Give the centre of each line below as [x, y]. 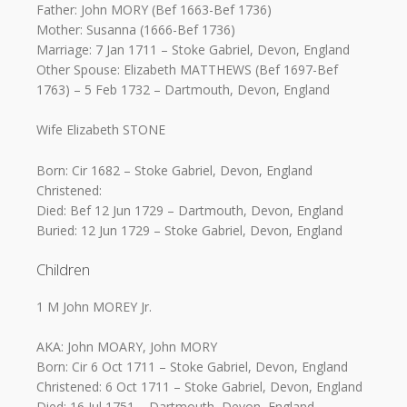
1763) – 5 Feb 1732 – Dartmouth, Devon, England [183, 89]
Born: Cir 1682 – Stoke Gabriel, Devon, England [174, 170]
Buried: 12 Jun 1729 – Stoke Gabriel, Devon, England [189, 230]
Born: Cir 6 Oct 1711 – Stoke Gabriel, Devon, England [192, 367]
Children [63, 269]
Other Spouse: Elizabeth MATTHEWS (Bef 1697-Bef [187, 69]
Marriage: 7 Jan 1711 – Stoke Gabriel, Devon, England [193, 49]
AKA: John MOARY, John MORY [127, 347]
